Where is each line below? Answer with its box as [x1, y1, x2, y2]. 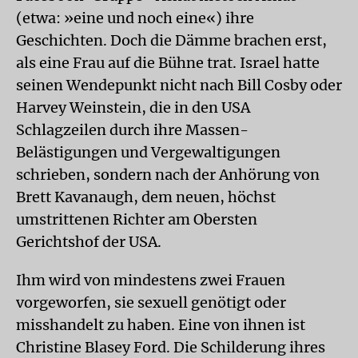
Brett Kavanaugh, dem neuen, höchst [16, 188, 276, 206]
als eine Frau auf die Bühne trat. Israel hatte [16, 54, 320, 72]
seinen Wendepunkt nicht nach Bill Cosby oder [16, 76, 342, 94]
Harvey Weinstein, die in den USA [16, 98, 250, 117]
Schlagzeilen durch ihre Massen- [16, 121, 249, 139]
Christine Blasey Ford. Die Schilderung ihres [16, 338, 325, 356]
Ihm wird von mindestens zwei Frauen [16, 271, 285, 289]
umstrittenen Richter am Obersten [16, 210, 257, 229]
